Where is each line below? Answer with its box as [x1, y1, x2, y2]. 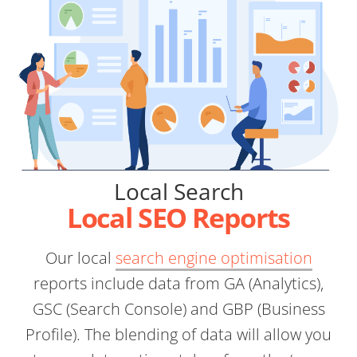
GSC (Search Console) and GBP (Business [32, 298, 325, 320]
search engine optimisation [115, 247, 312, 269]
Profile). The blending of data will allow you [25, 324, 331, 346]
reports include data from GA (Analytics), [33, 273, 324, 295]
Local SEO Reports [67, 199, 290, 237]
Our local [45, 247, 116, 269]
